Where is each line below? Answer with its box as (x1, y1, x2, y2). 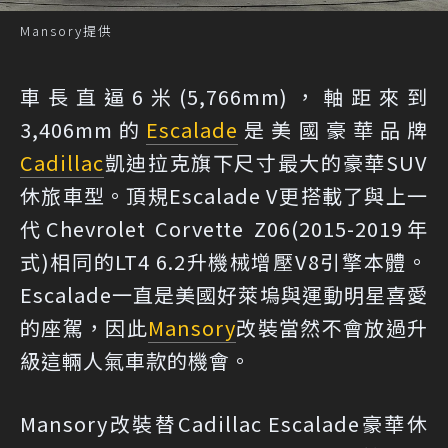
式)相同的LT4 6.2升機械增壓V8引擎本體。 (20, 247, 428, 277)
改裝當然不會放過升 (236, 313, 428, 343)
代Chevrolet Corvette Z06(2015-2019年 (20, 214, 428, 244)
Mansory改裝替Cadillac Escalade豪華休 (20, 409, 428, 439)
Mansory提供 (20, 21, 113, 41)
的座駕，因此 (20, 313, 148, 343)
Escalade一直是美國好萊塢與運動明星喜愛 (20, 280, 428, 310)
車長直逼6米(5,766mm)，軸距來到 (20, 82, 428, 112)
